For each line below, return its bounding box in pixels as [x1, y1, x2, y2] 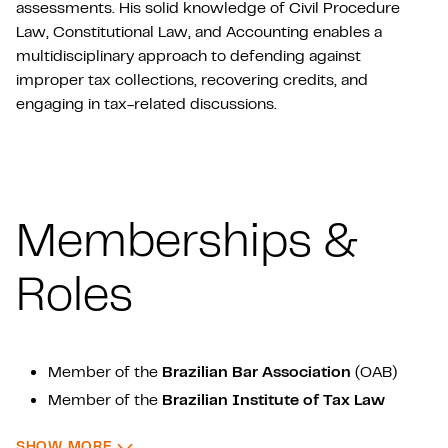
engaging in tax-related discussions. [16, 93, 281, 113]
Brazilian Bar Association [162, 361, 351, 381]
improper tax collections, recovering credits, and [16, 69, 368, 89]
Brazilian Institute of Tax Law [162, 389, 385, 409]
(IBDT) [48, 413, 95, 433]
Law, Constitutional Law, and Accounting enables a [16, 21, 382, 41]
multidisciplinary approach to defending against [16, 45, 361, 65]
